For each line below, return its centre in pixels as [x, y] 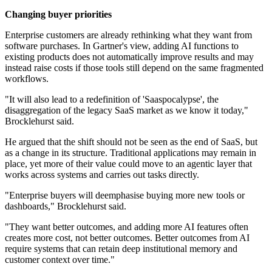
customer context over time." [60, 260]
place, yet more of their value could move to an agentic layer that [128, 164]
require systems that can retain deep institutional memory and [121, 249]
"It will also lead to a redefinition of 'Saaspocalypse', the [112, 100]
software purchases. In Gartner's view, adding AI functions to [122, 46]
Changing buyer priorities [58, 15]
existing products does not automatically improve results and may [129, 57]
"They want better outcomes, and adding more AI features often [127, 227]
